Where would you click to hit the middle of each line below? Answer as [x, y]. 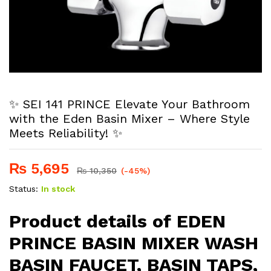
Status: [24, 189]
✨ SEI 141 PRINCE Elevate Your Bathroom [129, 104]
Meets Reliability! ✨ [66, 133]
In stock [58, 189]
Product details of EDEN [117, 221]
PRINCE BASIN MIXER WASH [134, 243]
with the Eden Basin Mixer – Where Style [129, 119]
